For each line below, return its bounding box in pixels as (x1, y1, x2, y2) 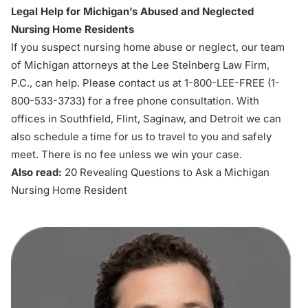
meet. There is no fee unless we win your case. (11, 148, 242, 161)
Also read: (11, 166, 65, 179)
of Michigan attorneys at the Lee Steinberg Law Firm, (11, 58, 269, 71)
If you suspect (11, 41, 83, 54)
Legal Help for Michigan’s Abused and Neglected (11, 5, 254, 18)
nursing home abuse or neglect (83, 41, 236, 54)
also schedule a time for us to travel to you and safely (11, 130, 272, 143)
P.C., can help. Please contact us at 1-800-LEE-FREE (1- (11, 76, 280, 89)
